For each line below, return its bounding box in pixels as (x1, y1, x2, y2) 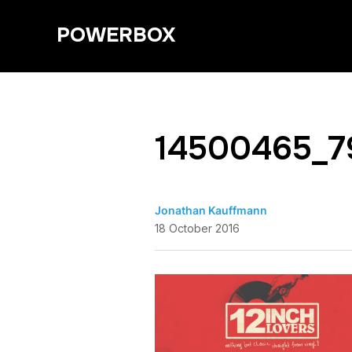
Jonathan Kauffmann (155, 203, 267, 217)
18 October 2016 (155, 222, 240, 235)
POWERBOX (57, 22, 175, 48)
